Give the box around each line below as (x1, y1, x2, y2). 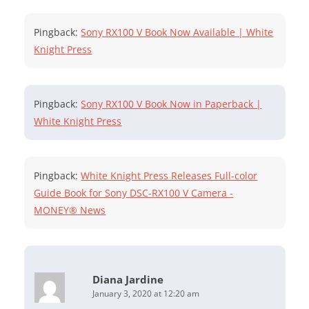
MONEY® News (34, 203, 106, 217)
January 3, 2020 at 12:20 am (92, 288, 200, 300)
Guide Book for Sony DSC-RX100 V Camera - (34, 186, 234, 200)
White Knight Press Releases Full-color (81, 169, 258, 183)
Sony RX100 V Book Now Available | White (81, 26, 274, 39)
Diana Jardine (92, 272, 164, 287)
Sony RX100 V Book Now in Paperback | (81, 97, 262, 111)
